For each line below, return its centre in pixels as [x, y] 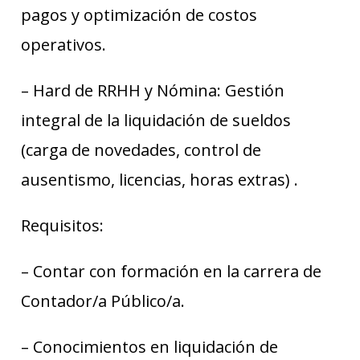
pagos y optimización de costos [139, 14]
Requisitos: [62, 225]
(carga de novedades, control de [141, 149]
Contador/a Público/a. [103, 301]
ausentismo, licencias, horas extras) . [160, 179]
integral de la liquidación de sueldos [156, 120]
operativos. [63, 44]
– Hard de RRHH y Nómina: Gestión [153, 90]
